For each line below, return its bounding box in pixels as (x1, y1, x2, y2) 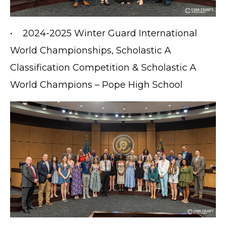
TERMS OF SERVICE (15, 212, 78, 220)
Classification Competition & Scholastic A (10, 62, 196, 74)
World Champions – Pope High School (10, 79, 183, 91)
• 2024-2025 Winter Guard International (10, 28, 197, 39)
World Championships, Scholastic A (10, 45, 171, 56)
